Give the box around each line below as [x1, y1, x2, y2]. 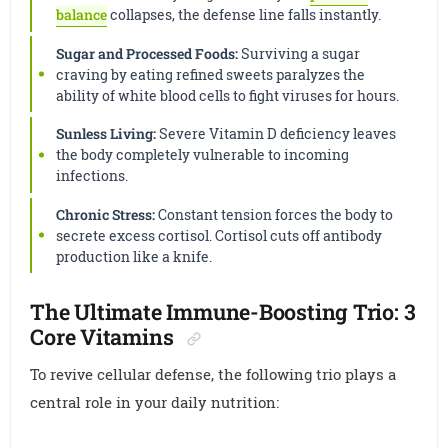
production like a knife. [56, 246, 213, 266]
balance [56, 5, 108, 25]
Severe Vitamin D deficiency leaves [156, 124, 397, 144]
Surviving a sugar [238, 43, 361, 63]
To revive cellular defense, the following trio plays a [30, 364, 397, 385]
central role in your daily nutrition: [30, 392, 280, 413]
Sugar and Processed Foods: [56, 43, 239, 63]
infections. [56, 166, 129, 186]
